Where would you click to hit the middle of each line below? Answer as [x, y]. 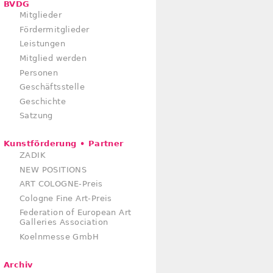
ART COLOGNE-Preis [61, 184]
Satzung [36, 116]
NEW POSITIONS [53, 169]
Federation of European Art [76, 213]
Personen [39, 73]
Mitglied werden [53, 58]
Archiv [18, 264]
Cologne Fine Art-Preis [66, 198]
